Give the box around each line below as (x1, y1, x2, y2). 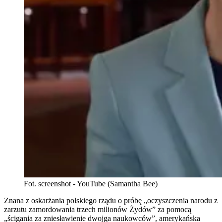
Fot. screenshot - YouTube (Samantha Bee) (24, 179, 158, 188)
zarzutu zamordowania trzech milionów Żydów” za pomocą (4, 205, 191, 214)
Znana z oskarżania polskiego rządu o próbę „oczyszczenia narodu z (4, 196, 218, 205)
